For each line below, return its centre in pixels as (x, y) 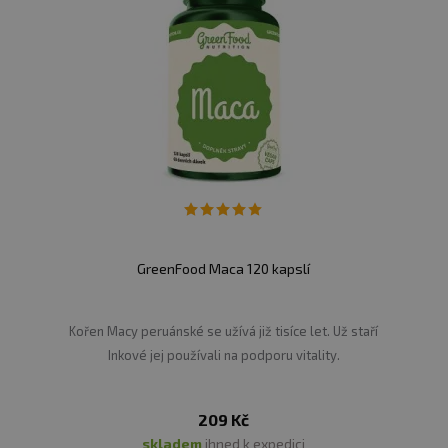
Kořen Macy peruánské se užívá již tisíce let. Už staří (224, 331)
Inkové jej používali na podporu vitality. (223, 355)
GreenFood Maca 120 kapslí (224, 269)
